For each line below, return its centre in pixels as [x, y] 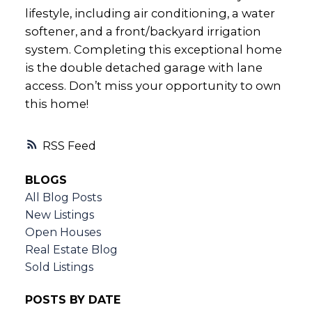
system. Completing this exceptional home [153, 49]
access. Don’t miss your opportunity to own [153, 85]
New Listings [59, 215]
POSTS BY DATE [72, 300]
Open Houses [63, 233]
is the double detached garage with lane [143, 67]
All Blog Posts [63, 198]
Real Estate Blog [71, 250]
